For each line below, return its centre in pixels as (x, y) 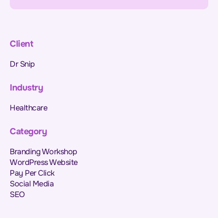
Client (21, 44)
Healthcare (28, 108)
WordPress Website (44, 163)
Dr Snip (22, 64)
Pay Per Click (32, 173)
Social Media (32, 184)
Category (28, 132)
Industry (26, 88)
